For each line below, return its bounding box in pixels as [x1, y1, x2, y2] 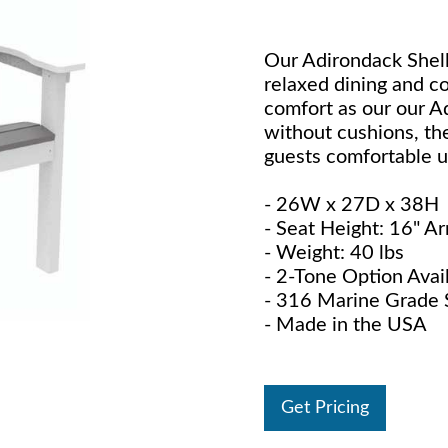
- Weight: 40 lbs [264, 243, 404, 263]
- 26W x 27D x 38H [264, 195, 439, 215]
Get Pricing [281, 399, 369, 417]
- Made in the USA [264, 315, 427, 335]
